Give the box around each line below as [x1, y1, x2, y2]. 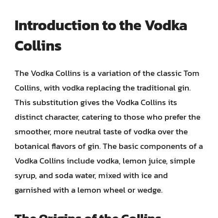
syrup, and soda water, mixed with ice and [15, 169, 168, 182]
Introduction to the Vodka [15, 14, 187, 36]
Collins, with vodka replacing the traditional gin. [15, 81, 191, 94]
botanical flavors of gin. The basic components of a [15, 140, 203, 152]
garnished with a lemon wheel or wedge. [15, 183, 163, 196]
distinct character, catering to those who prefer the [15, 110, 200, 123]
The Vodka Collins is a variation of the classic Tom [15, 67, 200, 79]
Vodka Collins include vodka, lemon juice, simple [15, 154, 195, 167]
